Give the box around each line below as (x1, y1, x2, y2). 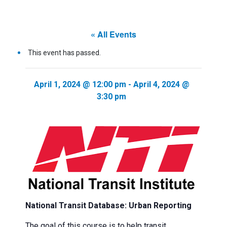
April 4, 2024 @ (133, 80, 190, 89)
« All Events (91, 28, 136, 40)
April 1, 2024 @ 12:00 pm (33, 80, 126, 89)
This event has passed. (27, 49, 101, 57)
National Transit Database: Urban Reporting (25, 201, 192, 210)
